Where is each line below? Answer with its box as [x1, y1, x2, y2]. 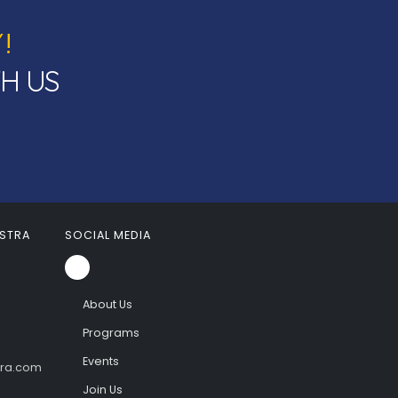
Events [82, 354, 119, 369]
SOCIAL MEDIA [65, 227, 151, 243]
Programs [82, 325, 139, 340]
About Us [82, 297, 132, 312]
